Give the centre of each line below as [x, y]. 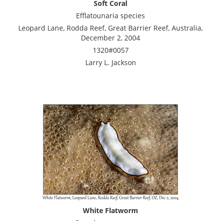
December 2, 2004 [110, 37]
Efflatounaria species [110, 15]
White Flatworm [110, 210]
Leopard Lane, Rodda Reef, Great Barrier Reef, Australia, [110, 28]
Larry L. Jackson [110, 62]
